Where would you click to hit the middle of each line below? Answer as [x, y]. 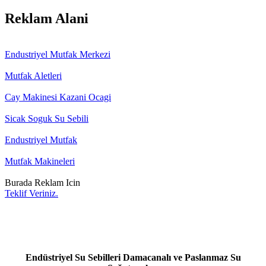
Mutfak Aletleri [33, 75]
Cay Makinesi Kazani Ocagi [58, 97]
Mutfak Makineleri [40, 161]
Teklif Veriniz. [31, 193]
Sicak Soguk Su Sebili [47, 118]
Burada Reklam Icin [42, 182]
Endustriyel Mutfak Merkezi [58, 54]
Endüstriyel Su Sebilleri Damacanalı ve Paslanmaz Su [133, 257]
